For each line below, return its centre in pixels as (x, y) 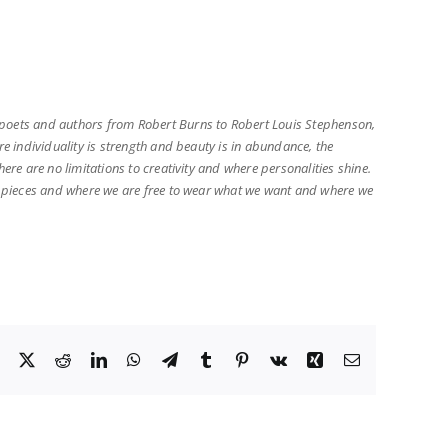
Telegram (207, 358)
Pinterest (277, 358)
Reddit (92, 358)
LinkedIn (136, 358)
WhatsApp (175, 358)
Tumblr (236, 358)
